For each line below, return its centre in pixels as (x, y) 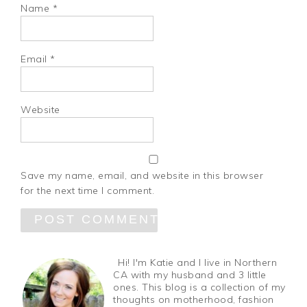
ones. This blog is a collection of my (199, 287)
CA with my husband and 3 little (190, 274)
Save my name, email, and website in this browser (142, 175)
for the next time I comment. (88, 190)
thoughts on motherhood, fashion (194, 299)
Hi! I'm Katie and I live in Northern (198, 262)
